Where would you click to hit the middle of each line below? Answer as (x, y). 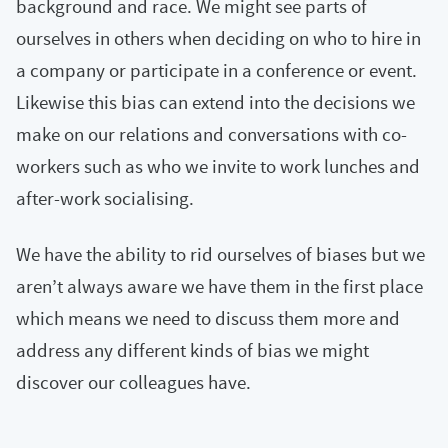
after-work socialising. (105, 198)
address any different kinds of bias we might (192, 350)
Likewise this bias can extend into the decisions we (215, 102)
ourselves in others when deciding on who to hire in (218, 38)
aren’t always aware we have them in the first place (219, 286)
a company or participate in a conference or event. (216, 70)
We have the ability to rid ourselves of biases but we (220, 254)
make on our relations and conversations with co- (211, 134)
